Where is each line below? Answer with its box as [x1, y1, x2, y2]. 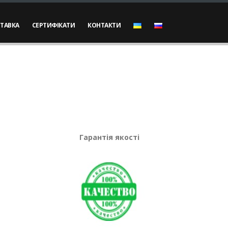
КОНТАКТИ [88, 21, 121, 30]
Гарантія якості [79, 132, 139, 142]
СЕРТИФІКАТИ [32, 21, 75, 30]
